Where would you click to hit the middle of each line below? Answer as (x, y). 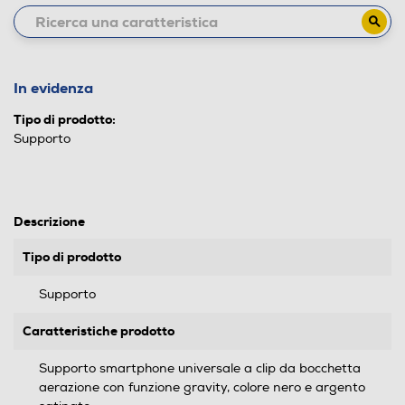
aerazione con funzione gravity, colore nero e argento (202, 387)
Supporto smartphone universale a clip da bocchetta (200, 368)
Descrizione (49, 221)
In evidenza (53, 88)
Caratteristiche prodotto (99, 331)
